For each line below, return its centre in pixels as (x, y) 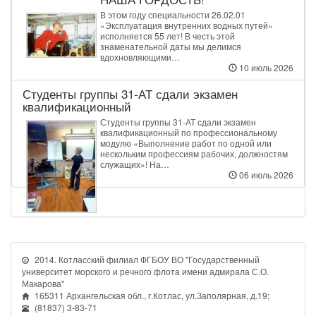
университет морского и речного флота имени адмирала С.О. (145, 271)
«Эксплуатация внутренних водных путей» (187, 25)
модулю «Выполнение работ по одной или (186, 143)
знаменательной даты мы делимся (171, 46)
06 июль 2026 (265, 175)
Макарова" (43, 283)
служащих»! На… (135, 164)
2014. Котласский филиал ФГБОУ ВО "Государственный (146, 259)
